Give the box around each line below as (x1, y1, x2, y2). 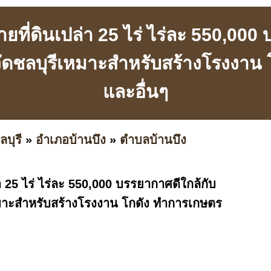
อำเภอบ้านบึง (36, 132, 106, 146)
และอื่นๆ (103, 82, 168, 102)
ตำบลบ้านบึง (120, 132, 186, 146)
